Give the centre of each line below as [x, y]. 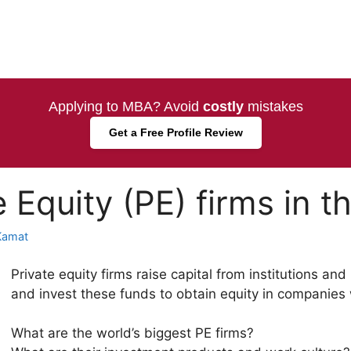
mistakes [273, 107]
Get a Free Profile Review [175, 132]
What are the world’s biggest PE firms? [132, 333]
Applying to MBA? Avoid [125, 107]
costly [223, 107]
